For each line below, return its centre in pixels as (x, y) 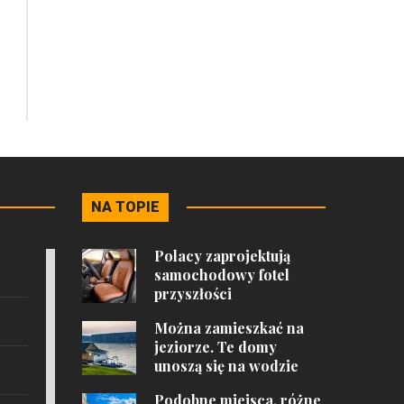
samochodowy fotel (222, 275)
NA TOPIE (125, 207)
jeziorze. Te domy (216, 347)
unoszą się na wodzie (226, 366)
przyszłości (193, 294)
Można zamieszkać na (229, 328)
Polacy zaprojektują (222, 256)
